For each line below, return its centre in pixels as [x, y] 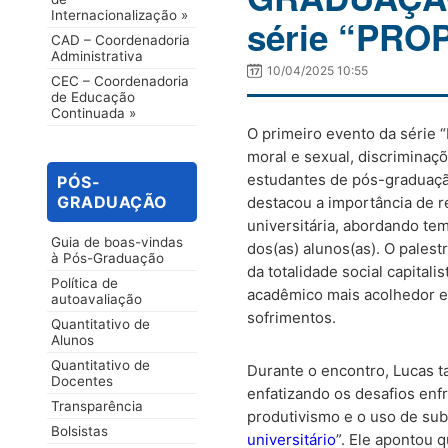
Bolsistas [79, 431]
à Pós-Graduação [107, 258]
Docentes [82, 381]
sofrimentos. [291, 318]
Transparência [97, 406]
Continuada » [93, 112]
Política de [84, 283]
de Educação [93, 96]
